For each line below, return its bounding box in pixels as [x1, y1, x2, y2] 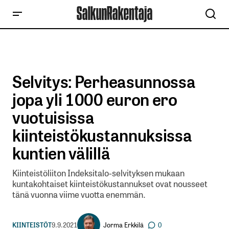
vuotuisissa [12, 104, 95, 129]
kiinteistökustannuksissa [12, 122, 192, 147]
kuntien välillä [12, 140, 110, 165]
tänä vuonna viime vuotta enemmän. [12, 188, 146, 201]
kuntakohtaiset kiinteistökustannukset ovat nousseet [12, 177, 208, 190]
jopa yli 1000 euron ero [12, 86, 177, 111]
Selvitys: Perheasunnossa [12, 68, 196, 93]
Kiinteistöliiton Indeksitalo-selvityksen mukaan [12, 166, 185, 179]
